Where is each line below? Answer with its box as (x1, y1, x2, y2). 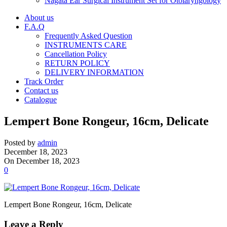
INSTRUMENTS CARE (45, 41, 127, 49)
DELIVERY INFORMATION (45, 68, 144, 77)
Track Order (24, 77, 63, 86)
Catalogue (24, 95, 57, 104)
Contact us (24, 86, 58, 95)
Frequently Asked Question (45, 31, 132, 40)
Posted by (4, 138, 35, 147)
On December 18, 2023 (4, 156, 80, 165)
